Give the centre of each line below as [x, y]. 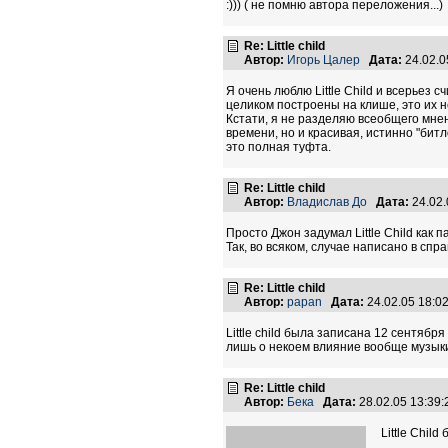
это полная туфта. [278, 147]
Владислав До [327, 202]
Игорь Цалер [323, 60]
